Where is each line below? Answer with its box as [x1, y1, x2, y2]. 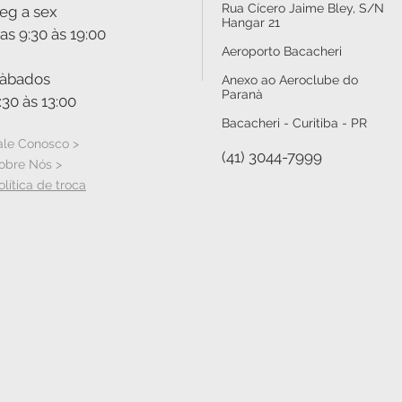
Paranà [222, 86, 263, 101]
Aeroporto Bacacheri [222, 43, 342, 58]
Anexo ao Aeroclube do [222, 72, 358, 87]
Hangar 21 [222, 14, 280, 30]
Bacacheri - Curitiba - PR [222, 115, 367, 130]
